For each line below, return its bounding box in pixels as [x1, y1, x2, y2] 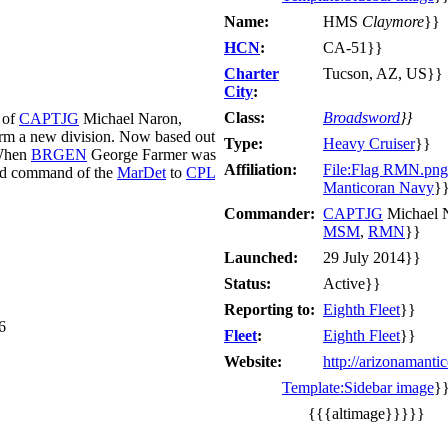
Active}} [323, 274, 381, 292]
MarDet [117, 163, 166, 181]
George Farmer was [87, 145, 216, 163]
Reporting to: [224, 300, 315, 318]
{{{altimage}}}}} [307, 404, 425, 422]
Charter [224, 64, 279, 82]
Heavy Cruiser [323, 134, 415, 152]
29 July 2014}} [323, 248, 421, 266]
